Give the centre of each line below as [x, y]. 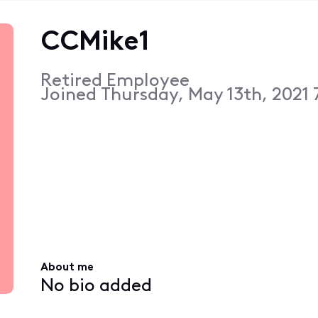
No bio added [96, 286]
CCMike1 [94, 43]
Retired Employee [115, 81]
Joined [70, 95]
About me [67, 268]
